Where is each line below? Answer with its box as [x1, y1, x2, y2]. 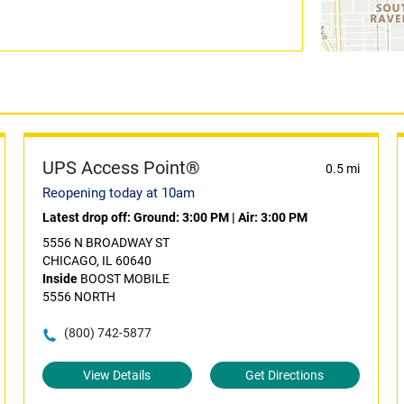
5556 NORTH [41, 289, 115, 304]
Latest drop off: [41, 210, 133, 225]
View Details [83, 368, 151, 382]
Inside [41, 271, 78, 286]
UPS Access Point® [41, 157, 200, 179]
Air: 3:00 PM [237, 210, 308, 225]
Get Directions [245, 368, 325, 382]
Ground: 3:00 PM [133, 210, 229, 225]
